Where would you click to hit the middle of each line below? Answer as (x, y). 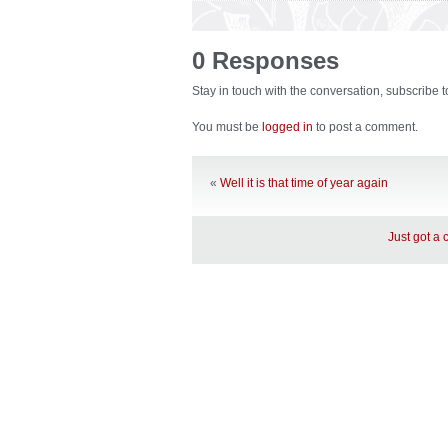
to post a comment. (365, 127)
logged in (287, 127)
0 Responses (265, 60)
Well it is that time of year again (304, 183)
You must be (227, 127)
